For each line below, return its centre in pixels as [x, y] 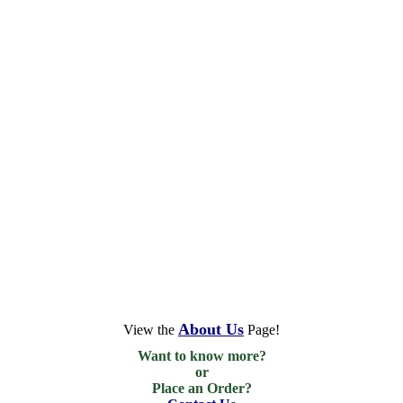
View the [151, 330]
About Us [211, 329]
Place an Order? [201, 388]
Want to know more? [201, 356]
